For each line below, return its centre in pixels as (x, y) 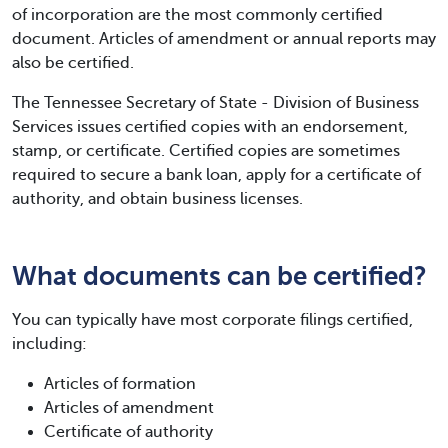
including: (49, 344)
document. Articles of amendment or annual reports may (224, 39)
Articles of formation (120, 384)
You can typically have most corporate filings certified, (212, 320)
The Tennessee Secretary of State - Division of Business (215, 103)
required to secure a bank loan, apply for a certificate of (216, 175)
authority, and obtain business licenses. (157, 199)
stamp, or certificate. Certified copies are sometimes (206, 151)
